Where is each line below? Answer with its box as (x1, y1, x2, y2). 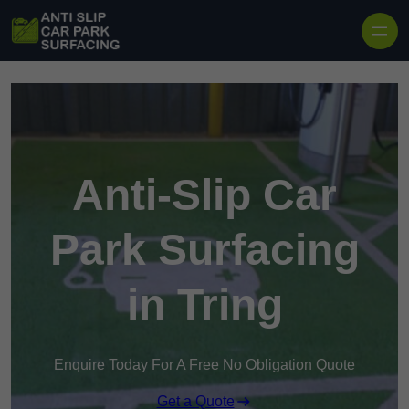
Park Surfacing (49, 225, 360, 275)
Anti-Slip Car (72, 171, 337, 220)
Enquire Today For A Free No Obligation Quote (54, 357, 355, 373)
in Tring (126, 280, 283, 330)
